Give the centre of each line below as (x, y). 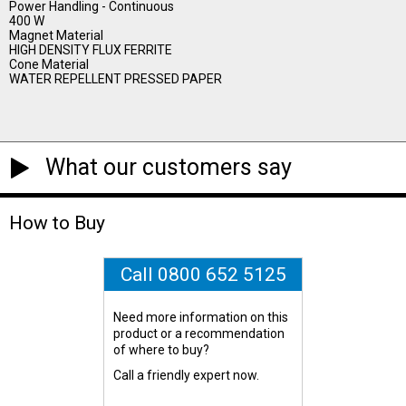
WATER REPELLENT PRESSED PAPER (116, 79)
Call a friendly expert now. (187, 375)
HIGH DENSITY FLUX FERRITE (91, 50)
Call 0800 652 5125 (203, 274)
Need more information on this (201, 317)
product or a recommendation (199, 333)
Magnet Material (56, 36)
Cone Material (49, 65)
